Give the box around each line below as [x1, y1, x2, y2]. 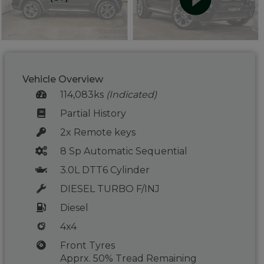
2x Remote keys [60, 127, 136, 138]
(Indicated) [105, 89, 157, 100]
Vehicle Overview [22, 74, 104, 85]
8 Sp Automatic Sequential [60, 146, 187, 157]
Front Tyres [60, 240, 115, 251]
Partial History [60, 108, 126, 119]
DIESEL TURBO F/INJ [60, 183, 160, 194]
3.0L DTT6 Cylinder [60, 164, 150, 176]
